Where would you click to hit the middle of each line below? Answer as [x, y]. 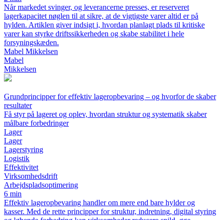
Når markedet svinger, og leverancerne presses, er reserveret [96, 7]
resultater [18, 106]
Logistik [17, 159]
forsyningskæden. [31, 43]
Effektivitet [21, 167]
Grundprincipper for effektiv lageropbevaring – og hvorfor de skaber [110, 97]
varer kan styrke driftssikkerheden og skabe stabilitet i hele [94, 34]
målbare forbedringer [36, 123]
